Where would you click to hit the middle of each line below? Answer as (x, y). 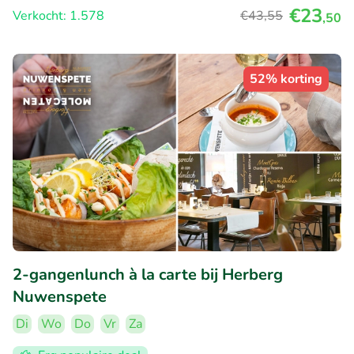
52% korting (286, 79)
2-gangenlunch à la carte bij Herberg (148, 274)
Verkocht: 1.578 (58, 16)
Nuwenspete (60, 296)
